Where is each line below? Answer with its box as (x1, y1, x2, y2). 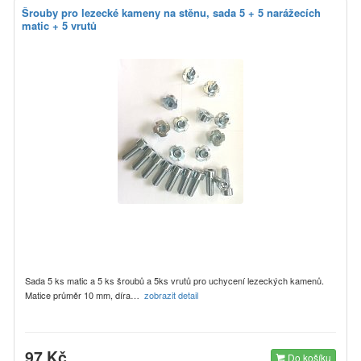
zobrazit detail (144, 288, 201, 301)
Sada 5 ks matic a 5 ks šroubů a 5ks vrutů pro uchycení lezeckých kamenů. (25, 273, 324, 287)
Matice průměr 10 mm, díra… (25, 288, 144, 301)
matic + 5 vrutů (22, 17, 97, 33)
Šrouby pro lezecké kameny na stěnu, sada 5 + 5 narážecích (22, 4, 321, 20)
